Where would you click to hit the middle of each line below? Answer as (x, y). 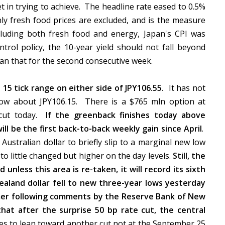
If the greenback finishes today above (125, 115)
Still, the (188, 156)
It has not (185, 88)
